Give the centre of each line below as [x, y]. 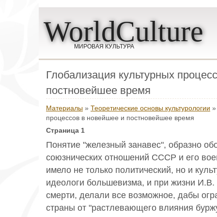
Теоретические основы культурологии [150, 108]
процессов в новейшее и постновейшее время [120, 118]
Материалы [64, 108]
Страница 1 [65, 131]
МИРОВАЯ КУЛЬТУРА [104, 46]
